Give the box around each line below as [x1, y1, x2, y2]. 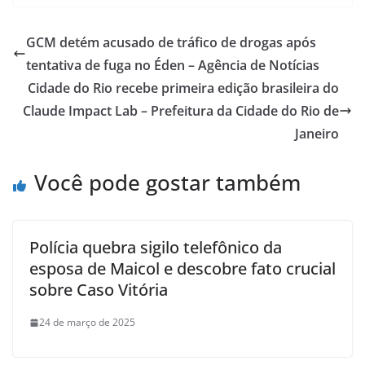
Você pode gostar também [34, 168, 301, 197]
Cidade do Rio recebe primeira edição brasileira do [28, 79, 339, 97]
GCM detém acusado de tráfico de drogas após [26, 33, 316, 51]
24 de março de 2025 [39, 315, 135, 329]
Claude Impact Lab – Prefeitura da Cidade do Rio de [23, 102, 339, 120]
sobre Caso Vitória [29, 279, 168, 301]
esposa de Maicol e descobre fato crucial [29, 257, 336, 279]
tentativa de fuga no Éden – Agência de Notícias [26, 56, 319, 74]
